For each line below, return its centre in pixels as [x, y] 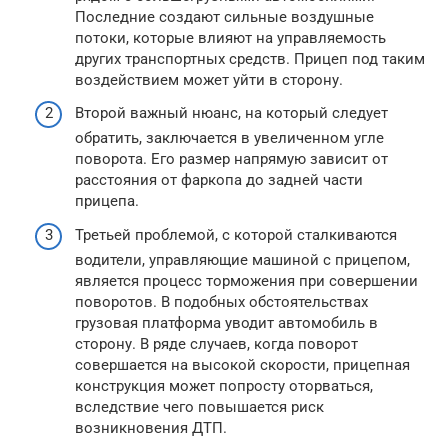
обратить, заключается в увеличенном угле [229, 138]
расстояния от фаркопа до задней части [219, 180]
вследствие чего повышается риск [199, 406]
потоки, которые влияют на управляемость [230, 37]
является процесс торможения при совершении [246, 280]
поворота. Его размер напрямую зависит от [231, 159]
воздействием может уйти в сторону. [209, 79]
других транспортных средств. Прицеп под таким [250, 58]
